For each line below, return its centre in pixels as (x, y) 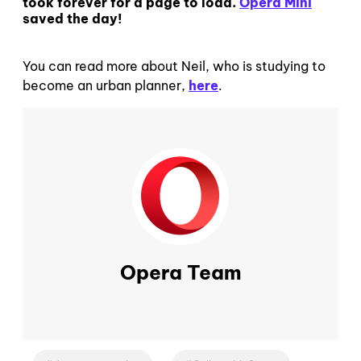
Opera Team (180, 272)
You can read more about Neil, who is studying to (174, 66)
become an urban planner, (106, 85)
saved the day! (73, 18)
